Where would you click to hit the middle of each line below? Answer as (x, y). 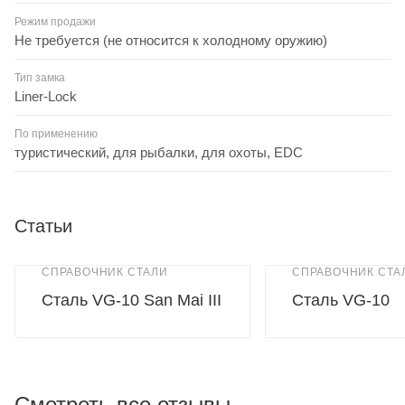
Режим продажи (55, 21)
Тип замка (40, 77)
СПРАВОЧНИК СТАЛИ (105, 272)
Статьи (43, 226)
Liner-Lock (46, 96)
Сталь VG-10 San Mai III (132, 300)
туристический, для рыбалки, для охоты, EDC (159, 152)
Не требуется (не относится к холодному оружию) (171, 40)
